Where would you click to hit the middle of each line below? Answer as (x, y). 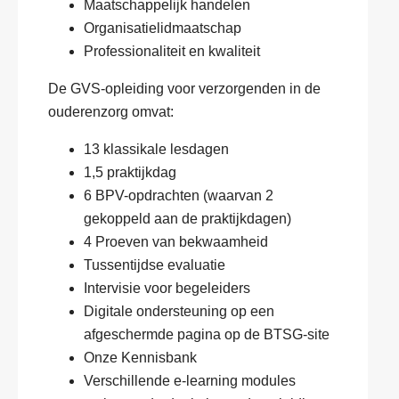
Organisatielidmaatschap (163, 28)
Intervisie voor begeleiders (167, 288)
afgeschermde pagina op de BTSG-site (207, 334)
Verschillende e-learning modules (190, 381)
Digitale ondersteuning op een (179, 311)
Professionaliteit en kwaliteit (172, 51)
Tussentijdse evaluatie (155, 265)
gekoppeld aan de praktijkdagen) (187, 219)
